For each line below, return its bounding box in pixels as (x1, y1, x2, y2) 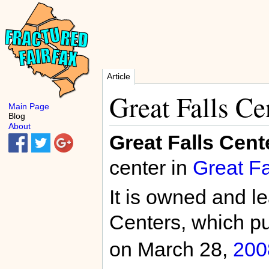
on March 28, (109, 238, 233, 261)
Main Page (8, 101, 49, 111)
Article (107, 71, 130, 81)
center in (109, 156, 193, 179)
